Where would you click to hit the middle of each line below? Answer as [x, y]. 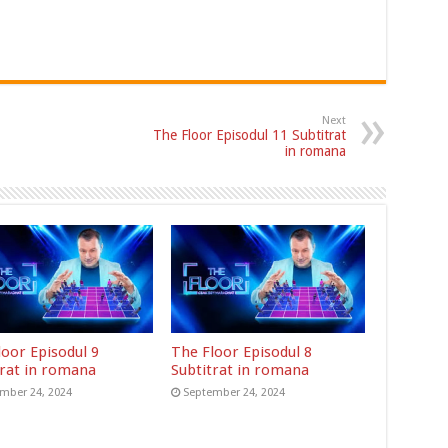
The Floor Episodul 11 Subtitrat [249, 134]
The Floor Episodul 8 [242, 352]
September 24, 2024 [234, 393]
